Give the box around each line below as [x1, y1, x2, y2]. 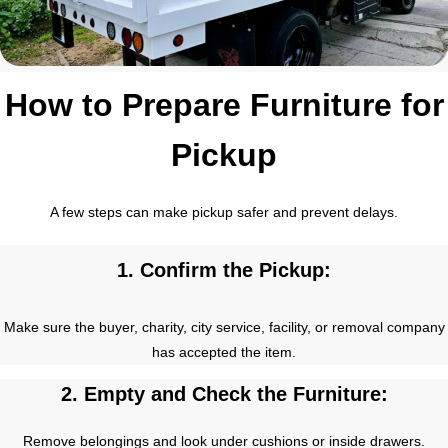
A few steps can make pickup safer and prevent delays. [50, 203, 398, 220]
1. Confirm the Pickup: [117, 258, 331, 281]
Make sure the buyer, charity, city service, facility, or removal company [3, 318, 445, 335]
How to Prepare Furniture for [4, 86, 444, 123]
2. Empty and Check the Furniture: [60, 383, 388, 406]
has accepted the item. [152, 343, 296, 360]
